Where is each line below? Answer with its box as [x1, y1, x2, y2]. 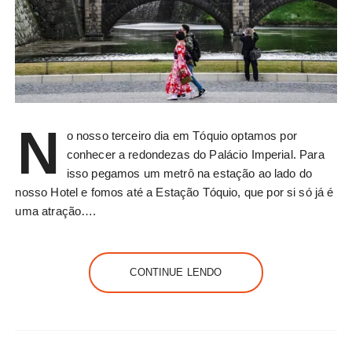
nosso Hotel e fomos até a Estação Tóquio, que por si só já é [15, 185, 334, 199]
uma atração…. [15, 203, 97, 218]
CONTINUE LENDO [130, 266, 222, 278]
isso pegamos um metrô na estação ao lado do [66, 166, 313, 180]
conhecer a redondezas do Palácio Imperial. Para [66, 147, 324, 161]
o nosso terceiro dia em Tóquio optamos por [66, 128, 297, 142]
